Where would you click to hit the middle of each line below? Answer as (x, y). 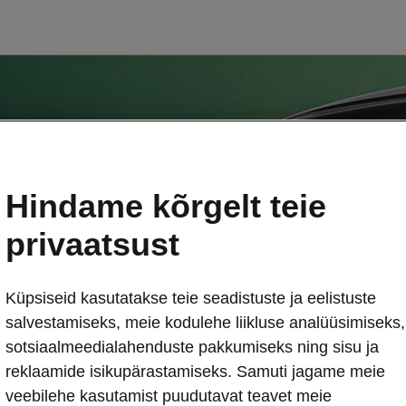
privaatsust (92, 245)
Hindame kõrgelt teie (166, 207)
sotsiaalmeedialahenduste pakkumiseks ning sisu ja (192, 348)
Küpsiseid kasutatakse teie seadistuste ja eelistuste (191, 299)
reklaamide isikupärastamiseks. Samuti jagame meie (195, 372)
